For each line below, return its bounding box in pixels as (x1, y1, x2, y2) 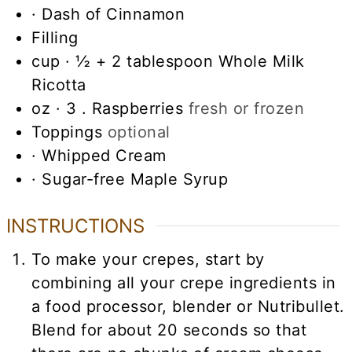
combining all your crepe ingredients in (31, 273, 336, 292)
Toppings (31, 122, 103, 141)
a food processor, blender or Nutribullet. (31, 296, 345, 316)
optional (107, 122, 170, 141)
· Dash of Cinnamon (31, 4, 185, 24)
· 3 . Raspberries (55, 98, 184, 118)
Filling (31, 27, 79, 47)
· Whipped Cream (31, 145, 167, 165)
